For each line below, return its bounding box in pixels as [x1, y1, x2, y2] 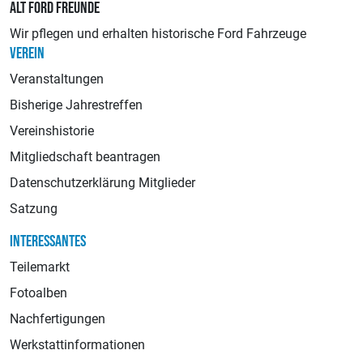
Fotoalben [10, 284, 67, 301]
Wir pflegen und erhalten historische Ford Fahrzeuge [10, 25, 306, 41]
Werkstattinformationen [10, 336, 145, 352]
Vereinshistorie [10, 122, 94, 139]
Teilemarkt [10, 258, 70, 275]
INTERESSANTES [10, 231, 86, 251]
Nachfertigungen [10, 310, 105, 327]
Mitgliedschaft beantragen [10, 148, 160, 164]
